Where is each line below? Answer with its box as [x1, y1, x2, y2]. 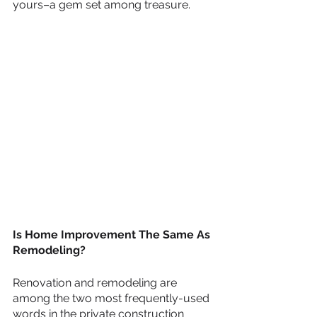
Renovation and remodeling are [13, 275, 180, 289]
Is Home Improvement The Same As [13, 227, 213, 241]
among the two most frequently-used [13, 291, 212, 305]
